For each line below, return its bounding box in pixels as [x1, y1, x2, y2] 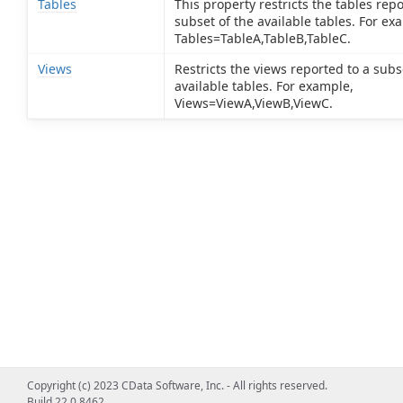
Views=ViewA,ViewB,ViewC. [174, 94, 333, 112]
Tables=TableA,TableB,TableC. [174, 30, 351, 48]
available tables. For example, [174, 77, 354, 95]
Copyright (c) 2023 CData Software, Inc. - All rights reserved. [27, 378, 327, 393]
